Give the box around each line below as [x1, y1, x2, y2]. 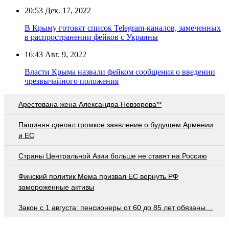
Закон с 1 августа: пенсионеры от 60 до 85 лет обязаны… [18, 203, 213, 212]
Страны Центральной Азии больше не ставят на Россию [18, 151, 207, 160]
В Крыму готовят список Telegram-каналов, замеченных [25, 23, 221, 32]
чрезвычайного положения [25, 76, 119, 85]
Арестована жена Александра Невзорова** [18, 100, 162, 108]
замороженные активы [18, 182, 94, 191]
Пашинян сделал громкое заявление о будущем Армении [18, 120, 213, 129]
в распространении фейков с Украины [25, 32, 158, 41]
